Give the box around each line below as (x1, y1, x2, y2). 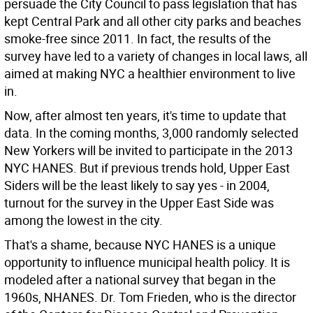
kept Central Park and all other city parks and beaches (4, 13, 301, 29)
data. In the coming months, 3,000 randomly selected (4, 124, 298, 141)
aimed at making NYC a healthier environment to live (4, 65, 296, 82)
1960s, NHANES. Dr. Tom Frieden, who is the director (4, 289, 296, 305)
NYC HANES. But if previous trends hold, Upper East (4, 159, 290, 176)
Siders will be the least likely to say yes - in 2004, (4, 177, 270, 194)
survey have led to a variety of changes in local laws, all (4, 48, 307, 64)
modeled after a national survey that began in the (4, 271, 276, 288)
